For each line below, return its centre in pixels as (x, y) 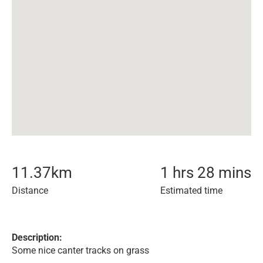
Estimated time (191, 190)
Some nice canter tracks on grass (80, 250)
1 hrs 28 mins (206, 173)
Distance (30, 190)
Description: (37, 237)
